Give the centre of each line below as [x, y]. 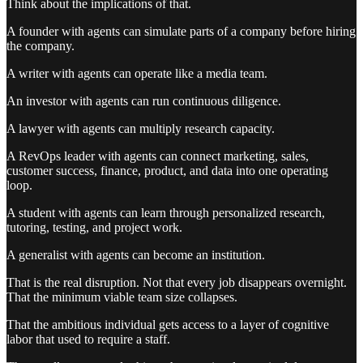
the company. [41, 46]
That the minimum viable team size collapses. [122, 297]
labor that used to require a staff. [88, 340]
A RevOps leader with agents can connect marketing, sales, [158, 156]
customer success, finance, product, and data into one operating [167, 171]
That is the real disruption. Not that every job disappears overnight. [177, 283]
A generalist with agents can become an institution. [136, 255]
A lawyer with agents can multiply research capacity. [141, 129]
